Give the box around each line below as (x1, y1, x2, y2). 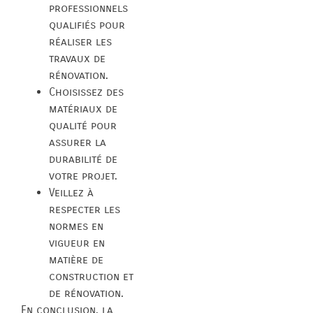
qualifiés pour (49, 17, 125, 31)
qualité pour (49, 118, 117, 132)
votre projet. (49, 168, 117, 182)
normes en (49, 219, 103, 233)
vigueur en (49, 235, 105, 249)
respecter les (49, 202, 120, 216)
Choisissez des (49, 85, 124, 99)
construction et (49, 269, 133, 283)
